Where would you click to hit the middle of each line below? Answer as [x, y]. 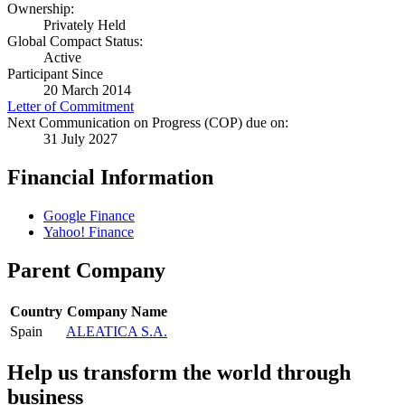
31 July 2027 [80, 139]
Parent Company [86, 271]
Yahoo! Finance [89, 232]
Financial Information [110, 178]
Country [36, 312]
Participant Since [55, 74]
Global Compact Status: [75, 42]
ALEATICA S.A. [117, 332]
